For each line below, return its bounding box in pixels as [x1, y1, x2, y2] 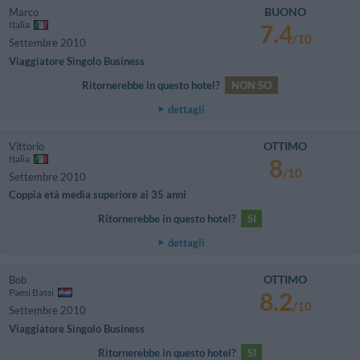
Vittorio [9, 139, 44, 153]
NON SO [231, 78, 272, 92]
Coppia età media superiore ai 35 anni [9, 188, 186, 202]
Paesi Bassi [9, 286, 55, 299]
